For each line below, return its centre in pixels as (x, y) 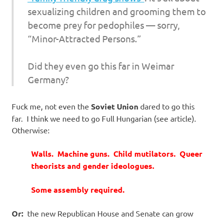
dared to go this (166, 106)
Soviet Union (115, 106)
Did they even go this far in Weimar (101, 66)
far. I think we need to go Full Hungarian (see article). (105, 118)
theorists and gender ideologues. (93, 165)
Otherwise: (31, 130)
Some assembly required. (78, 189)
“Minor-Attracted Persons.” (84, 38)
